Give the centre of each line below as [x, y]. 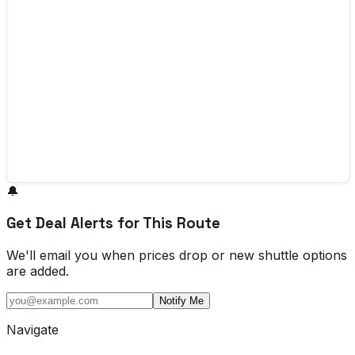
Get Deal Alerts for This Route [113, 223]
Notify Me [181, 300]
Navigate [32, 329]
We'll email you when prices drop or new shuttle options [177, 255]
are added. [38, 271]
